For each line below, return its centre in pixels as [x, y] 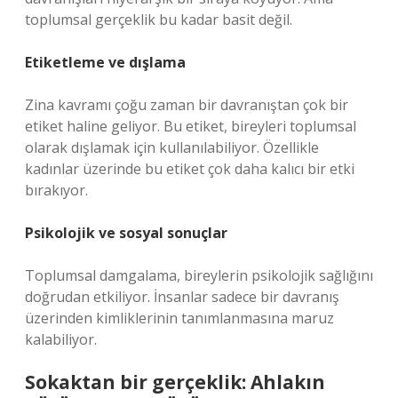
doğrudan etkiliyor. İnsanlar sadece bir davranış [182, 297]
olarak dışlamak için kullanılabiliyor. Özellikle [172, 147]
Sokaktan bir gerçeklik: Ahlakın [175, 382]
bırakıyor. [56, 190]
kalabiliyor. [61, 339]
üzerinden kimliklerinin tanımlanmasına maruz [179, 318]
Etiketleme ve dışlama [105, 62]
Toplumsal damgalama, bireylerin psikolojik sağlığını [199, 275]
